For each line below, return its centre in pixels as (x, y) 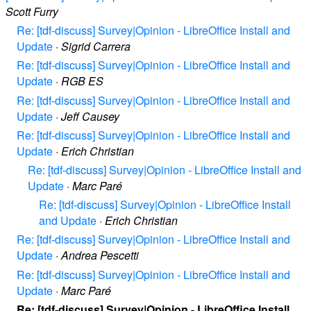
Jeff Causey (90, 116)
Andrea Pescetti (100, 255)
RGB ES (82, 81)
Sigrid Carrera (96, 47)
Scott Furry (32, 12)
